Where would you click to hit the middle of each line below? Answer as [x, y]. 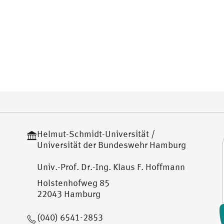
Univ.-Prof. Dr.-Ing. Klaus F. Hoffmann [111, 167]
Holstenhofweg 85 [73, 183]
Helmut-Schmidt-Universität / [96, 134]
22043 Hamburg [69, 194]
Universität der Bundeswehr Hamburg [111, 145]
